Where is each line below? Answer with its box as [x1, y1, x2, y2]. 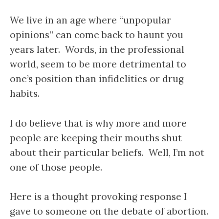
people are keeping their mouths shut [10, 131, 182, 144]
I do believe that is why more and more [10, 117, 187, 129]
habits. [10, 88, 40, 99]
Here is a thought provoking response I [10, 191, 187, 203]
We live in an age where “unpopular [10, 14, 171, 26]
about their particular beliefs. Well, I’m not [10, 146, 204, 158]
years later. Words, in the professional [10, 44, 184, 55]
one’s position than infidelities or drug [10, 73, 184, 85]
